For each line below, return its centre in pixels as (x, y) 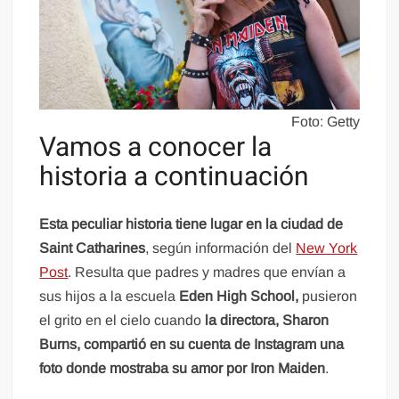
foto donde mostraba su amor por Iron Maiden (183, 369)
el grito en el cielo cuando (122, 321)
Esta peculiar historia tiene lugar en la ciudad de (191, 224)
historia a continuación (175, 177)
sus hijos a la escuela (110, 297)
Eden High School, (239, 297)
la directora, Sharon (267, 321)
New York (327, 248)
